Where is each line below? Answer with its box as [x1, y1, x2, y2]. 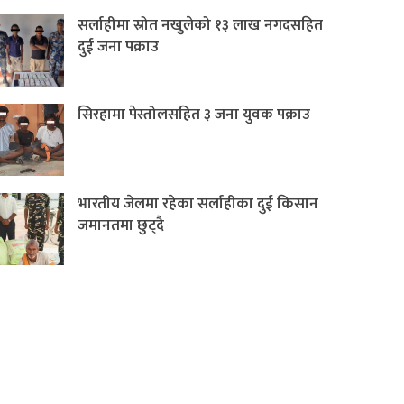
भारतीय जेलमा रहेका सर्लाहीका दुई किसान [78, 191, 318, 217]
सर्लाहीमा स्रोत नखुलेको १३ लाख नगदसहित [78, 13, 323, 39]
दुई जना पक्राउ [78, 34, 159, 60]
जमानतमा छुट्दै [78, 213, 164, 239]
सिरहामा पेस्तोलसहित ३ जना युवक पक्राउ [78, 102, 310, 128]
